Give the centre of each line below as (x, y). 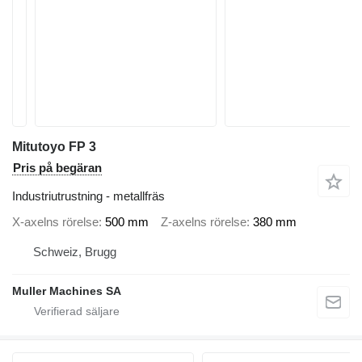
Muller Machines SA (67, 291)
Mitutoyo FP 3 (54, 147)
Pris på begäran (57, 168)
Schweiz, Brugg (75, 252)
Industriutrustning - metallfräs (88, 196)
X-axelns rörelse (55, 221)
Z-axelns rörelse (204, 221)
